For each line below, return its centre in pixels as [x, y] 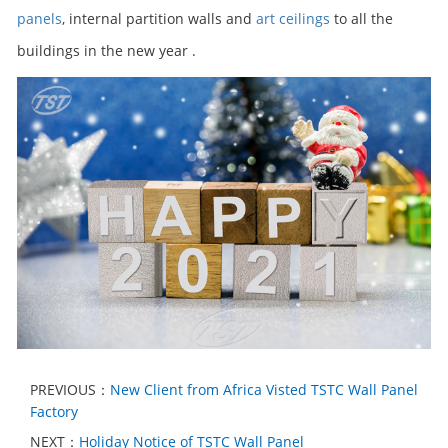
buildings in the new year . [106, 50]
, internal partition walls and [159, 18]
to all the [361, 18]
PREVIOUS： [70, 390]
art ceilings [293, 18]
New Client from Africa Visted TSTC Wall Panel [264, 390]
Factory [54, 412]
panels [39, 18]
